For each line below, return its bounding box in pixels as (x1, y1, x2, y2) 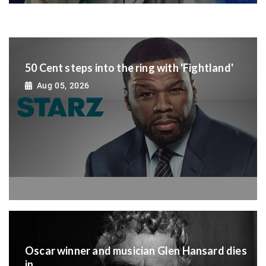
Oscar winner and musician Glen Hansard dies (25, 244, 247, 258)
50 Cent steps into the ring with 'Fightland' (25, 61, 233, 74)
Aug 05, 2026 (36, 81, 90, 91)
